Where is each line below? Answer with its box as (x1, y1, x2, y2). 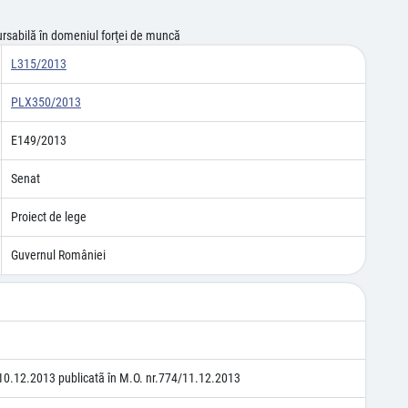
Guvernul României (11, 248, 106, 262)
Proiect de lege (11, 209, 87, 224)
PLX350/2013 (11, 95, 81, 109)
